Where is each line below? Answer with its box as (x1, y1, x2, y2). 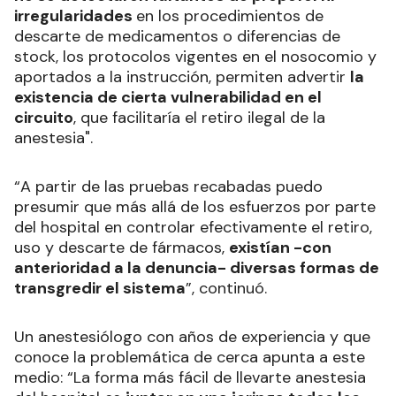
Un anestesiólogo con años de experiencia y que (14, 326, 370, 348)
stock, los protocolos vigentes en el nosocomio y (14, 46, 377, 68)
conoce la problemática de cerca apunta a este (14, 346, 365, 369)
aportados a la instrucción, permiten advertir (14, 66, 350, 88)
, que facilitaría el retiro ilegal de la (73, 107, 325, 129)
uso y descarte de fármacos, (14, 237, 229, 259)
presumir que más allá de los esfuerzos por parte (14, 196, 376, 218)
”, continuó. (186, 278, 267, 300)
